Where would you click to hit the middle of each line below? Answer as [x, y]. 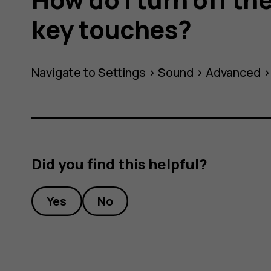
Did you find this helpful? [120, 164]
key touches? [112, 29]
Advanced [233, 72]
